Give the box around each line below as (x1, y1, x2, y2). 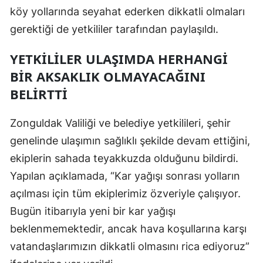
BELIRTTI (10, 85, 68, 103)
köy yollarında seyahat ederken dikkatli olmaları (10, 5, 245, 18)
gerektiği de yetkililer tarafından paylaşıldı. (10, 23, 218, 36)
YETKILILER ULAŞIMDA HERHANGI (10, 50, 228, 68)
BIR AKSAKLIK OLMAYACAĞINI (10, 68, 205, 86)
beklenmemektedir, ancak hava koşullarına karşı (10, 222, 247, 235)
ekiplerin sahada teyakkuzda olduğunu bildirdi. (10, 152, 238, 165)
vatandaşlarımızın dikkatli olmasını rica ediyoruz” (10, 240, 249, 253)
